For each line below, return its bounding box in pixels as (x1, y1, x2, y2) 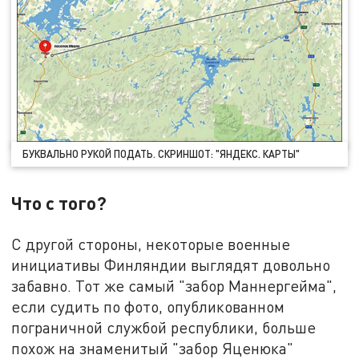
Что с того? (11, 192, 107, 215)
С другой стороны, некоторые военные (11, 235, 291, 254)
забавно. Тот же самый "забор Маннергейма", (11, 276, 337, 296)
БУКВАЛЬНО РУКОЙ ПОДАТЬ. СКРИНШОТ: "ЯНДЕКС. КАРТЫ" (22, 147, 301, 161)
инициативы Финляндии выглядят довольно (11, 256, 331, 275)
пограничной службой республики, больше (11, 318, 317, 337)
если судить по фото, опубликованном (11, 297, 285, 317)
